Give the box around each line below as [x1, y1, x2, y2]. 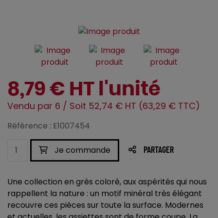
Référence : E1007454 [7, 120, 90, 132]
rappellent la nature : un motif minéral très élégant [7, 188, 202, 200]
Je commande [53, 145, 110, 156]
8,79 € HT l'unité [7, 80, 161, 100]
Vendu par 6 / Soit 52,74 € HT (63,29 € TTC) [7, 100, 200, 112]
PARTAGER [144, 146, 174, 155]
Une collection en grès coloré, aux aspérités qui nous [7, 176, 207, 188]
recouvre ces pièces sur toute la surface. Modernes [7, 200, 203, 211]
